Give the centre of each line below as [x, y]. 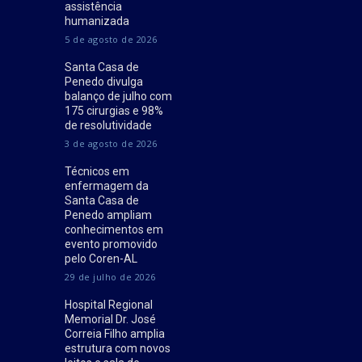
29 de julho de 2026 [110, 277]
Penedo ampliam [108, 215]
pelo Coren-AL [101, 259]
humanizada [97, 21]
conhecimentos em [114, 230]
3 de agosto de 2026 [111, 144]
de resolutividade [108, 126]
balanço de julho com [118, 97]
